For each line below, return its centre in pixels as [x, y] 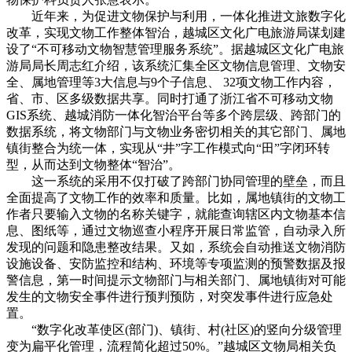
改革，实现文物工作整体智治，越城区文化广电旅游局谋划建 [176, 32]
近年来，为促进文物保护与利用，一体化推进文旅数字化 [176, 16]
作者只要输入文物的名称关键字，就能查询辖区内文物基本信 [176, 214]
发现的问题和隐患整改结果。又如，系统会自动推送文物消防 [176, 247]
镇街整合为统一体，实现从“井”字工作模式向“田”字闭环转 [168, 148]
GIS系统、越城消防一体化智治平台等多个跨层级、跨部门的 [174, 115]
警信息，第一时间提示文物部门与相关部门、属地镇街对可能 [176, 280]
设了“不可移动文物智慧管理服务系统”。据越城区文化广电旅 [175, 49]
